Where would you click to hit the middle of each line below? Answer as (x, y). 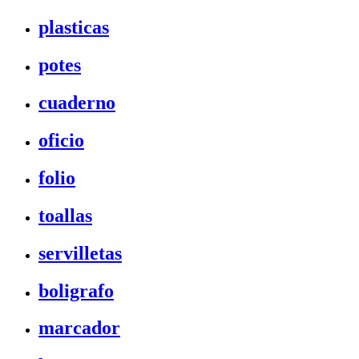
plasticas (74, 28)
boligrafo (76, 290)
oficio (61, 140)
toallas (65, 215)
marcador (79, 328)
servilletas (80, 253)
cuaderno (77, 103)
